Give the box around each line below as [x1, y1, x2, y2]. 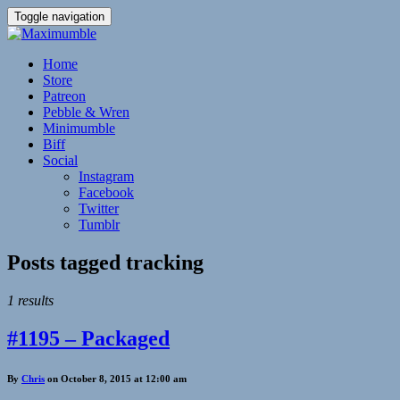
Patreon [43, 88, 86, 104]
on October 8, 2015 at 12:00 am [45, 372, 187, 384]
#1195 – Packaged [7, 326, 170, 350]
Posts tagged [7, 250, 126, 274]
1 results [7, 292, 54, 308]
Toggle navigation [14, 10, 104, 23]
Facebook [79, 185, 134, 200]
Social [43, 153, 78, 168]
